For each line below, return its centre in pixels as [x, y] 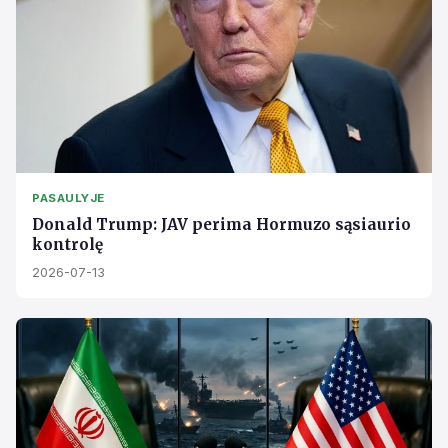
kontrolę [67, 245]
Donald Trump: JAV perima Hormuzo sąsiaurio [221, 225]
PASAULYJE [68, 198]
